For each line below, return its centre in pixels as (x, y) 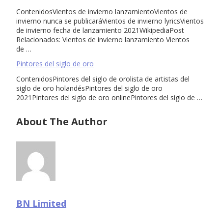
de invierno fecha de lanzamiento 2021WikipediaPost (100, 30)
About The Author (62, 122)
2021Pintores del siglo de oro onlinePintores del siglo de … (109, 97)
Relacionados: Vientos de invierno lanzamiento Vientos (103, 39)
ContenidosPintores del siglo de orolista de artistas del (103, 79)
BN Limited (41, 204)
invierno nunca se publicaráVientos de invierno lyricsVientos (110, 21)
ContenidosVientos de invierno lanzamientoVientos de (102, 11)
